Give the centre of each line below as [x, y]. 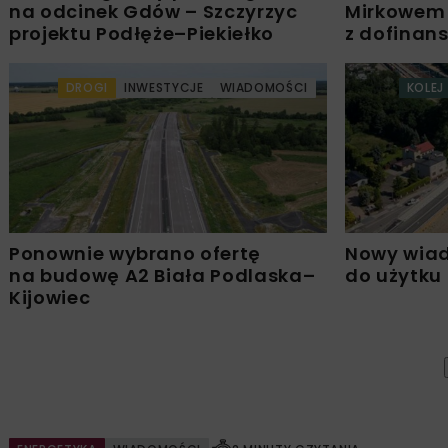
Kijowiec [50, 298]
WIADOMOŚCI [263, 88]
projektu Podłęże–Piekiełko [141, 34]
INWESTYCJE [164, 88]
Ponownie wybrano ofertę [135, 254]
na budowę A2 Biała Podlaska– [162, 276]
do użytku [393, 276]
